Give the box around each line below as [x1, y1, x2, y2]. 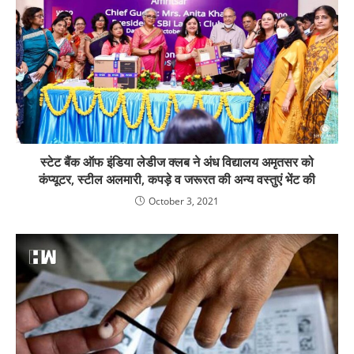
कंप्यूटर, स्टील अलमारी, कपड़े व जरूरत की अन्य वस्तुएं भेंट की [39, 171, 315, 189]
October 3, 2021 [149, 194, 219, 209]
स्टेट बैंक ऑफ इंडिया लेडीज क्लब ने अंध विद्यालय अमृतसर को [40, 153, 314, 171]
